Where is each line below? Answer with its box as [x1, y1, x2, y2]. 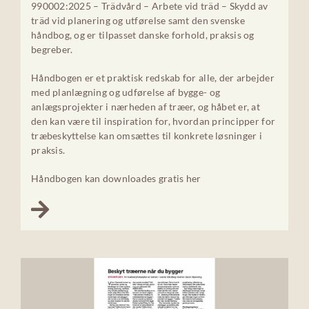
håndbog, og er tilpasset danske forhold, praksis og [30, 29, 255, 41]
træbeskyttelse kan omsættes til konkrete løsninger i [30, 130, 263, 142]
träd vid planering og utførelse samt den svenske [30, 14, 245, 27]
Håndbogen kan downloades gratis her [30, 172, 201, 185]
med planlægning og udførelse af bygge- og [30, 86, 221, 99]
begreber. [30, 43, 73, 56]
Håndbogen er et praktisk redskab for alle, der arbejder [30, 72, 275, 84]
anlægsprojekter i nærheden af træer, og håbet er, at [30, 101, 261, 113]
